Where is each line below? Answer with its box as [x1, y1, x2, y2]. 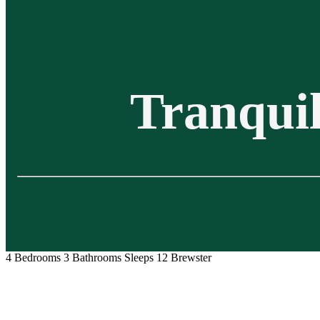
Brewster [171, 251, 211, 264]
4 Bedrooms [6, 251, 61, 264]
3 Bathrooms [64, 251, 121, 264]
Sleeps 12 [124, 251, 168, 264]
